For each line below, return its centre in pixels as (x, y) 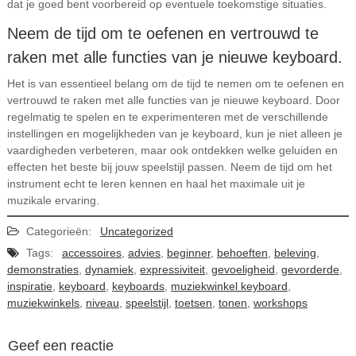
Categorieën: (58, 231)
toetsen (193, 303)
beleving (295, 253)
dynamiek (109, 269)
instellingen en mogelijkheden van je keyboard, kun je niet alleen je (174, 133)
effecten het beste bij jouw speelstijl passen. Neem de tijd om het (169, 167)
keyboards (138, 286)
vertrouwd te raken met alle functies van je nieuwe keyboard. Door (173, 100)
